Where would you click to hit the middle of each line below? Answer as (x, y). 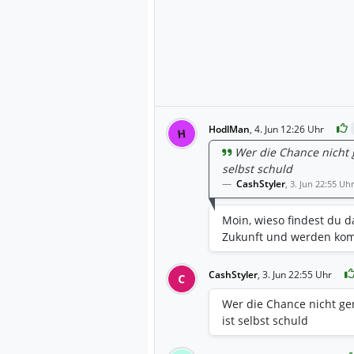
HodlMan (229, 129)
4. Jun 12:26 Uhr (289, 129)
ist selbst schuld (265, 320)
